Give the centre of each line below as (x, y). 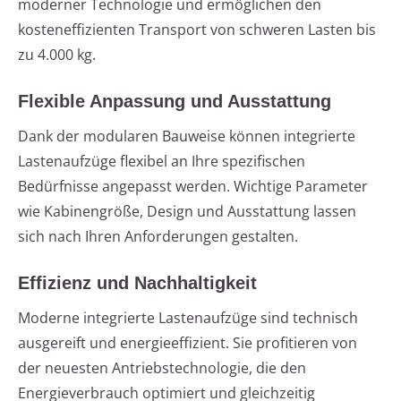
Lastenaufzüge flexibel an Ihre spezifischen (162, 162)
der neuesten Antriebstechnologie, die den (162, 368)
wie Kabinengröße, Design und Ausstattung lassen (187, 212)
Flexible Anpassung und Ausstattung (175, 102)
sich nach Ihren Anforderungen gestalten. (158, 237)
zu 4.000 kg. (57, 55)
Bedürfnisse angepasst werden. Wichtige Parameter (193, 187)
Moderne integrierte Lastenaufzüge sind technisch (188, 318)
